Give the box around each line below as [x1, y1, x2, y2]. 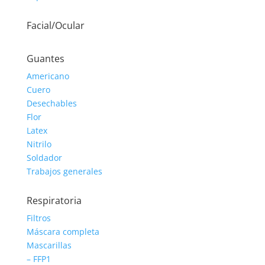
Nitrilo [26, 138, 51, 150]
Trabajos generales [26, 166, 102, 177]
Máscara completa [26, 226, 99, 237]
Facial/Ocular [26, 19, 85, 32]
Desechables [26, 98, 77, 109]
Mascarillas [26, 240, 72, 251]
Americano [26, 70, 69, 82]
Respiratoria [26, 194, 82, 207]
